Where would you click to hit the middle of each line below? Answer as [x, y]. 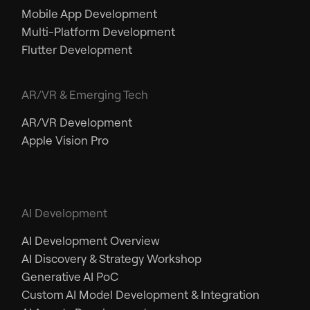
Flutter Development [77, 49]
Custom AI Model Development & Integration [141, 294]
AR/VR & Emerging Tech [85, 94]
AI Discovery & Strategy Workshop [112, 258]
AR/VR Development [77, 122]
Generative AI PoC [70, 276]
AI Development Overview [91, 240]
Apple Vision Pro [65, 140]
